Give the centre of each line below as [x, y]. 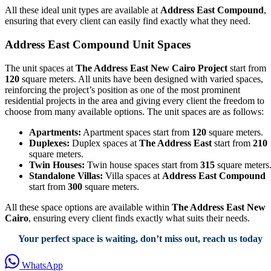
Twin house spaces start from [142, 165]
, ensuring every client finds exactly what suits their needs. [139, 218]
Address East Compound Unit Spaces [98, 45]
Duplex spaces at [104, 143]
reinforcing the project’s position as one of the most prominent [122, 90]
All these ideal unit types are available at [83, 10]
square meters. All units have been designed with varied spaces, [141, 79]
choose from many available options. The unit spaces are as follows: [134, 111]
